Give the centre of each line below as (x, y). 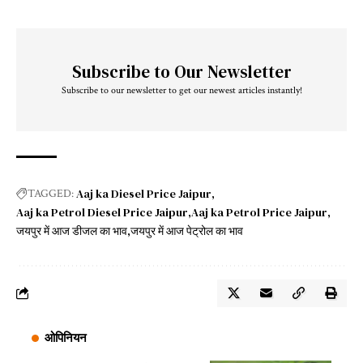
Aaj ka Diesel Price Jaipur (144, 193)
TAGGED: (51, 193)
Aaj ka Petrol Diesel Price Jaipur (102, 212)
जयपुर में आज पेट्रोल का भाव (187, 231)
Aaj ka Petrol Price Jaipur (259, 212)
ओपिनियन (66, 337)
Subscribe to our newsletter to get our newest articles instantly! (181, 90)
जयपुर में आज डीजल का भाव (72, 231)
